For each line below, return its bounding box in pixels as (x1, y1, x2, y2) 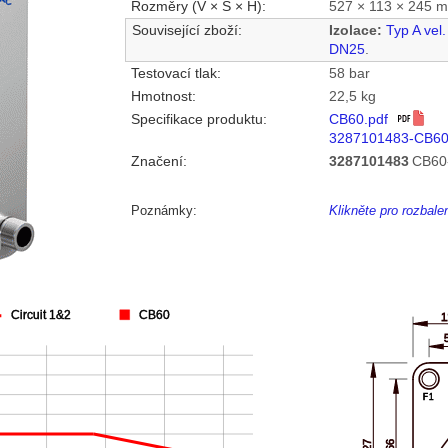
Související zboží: (132, 23, 243, 39)
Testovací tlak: (131, 66, 222, 82)
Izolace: (329, 23, 383, 39)
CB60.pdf (329, 112, 397, 128)
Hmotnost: (131, 89, 197, 105)
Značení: (131, 154, 188, 170)
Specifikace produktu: (131, 112, 268, 128)
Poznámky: (130, 203, 197, 219)
